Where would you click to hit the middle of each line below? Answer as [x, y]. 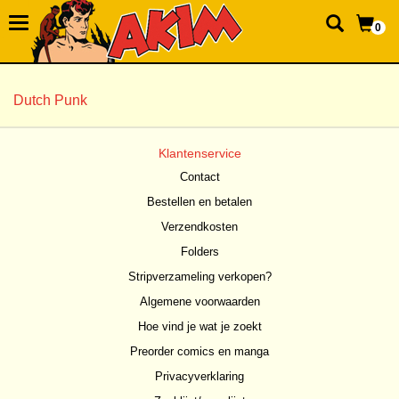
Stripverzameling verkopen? [199, 277]
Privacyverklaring [199, 376]
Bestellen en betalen [199, 202]
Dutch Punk [50, 100]
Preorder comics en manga [199, 351]
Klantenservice [199, 153]
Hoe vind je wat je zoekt [199, 326]
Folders [199, 252]
